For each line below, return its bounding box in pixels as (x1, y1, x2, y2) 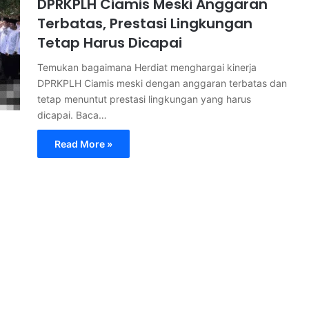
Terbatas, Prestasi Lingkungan (37, 14, 252, 33)
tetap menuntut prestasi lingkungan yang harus (37, 93, 251, 105)
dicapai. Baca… (37, 109, 107, 121)
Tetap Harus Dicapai (37, 33, 182, 52)
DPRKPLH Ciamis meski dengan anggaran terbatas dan (37, 77, 287, 89)
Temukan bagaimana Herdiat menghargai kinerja (37, 61, 257, 73)
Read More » (54, 138, 112, 150)
